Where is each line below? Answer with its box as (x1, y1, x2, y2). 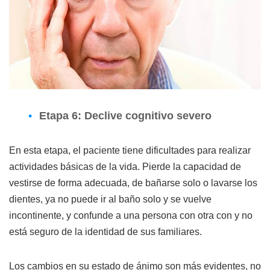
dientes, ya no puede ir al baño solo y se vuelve (9, 194, 212, 205)
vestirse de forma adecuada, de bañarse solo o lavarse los (9, 178, 257, 189)
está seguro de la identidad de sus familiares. (9, 227, 202, 237)
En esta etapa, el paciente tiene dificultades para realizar (9, 145, 251, 156)
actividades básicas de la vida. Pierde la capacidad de (9, 162, 241, 172)
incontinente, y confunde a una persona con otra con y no (9, 210, 253, 221)
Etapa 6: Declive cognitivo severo (39, 110, 212, 122)
